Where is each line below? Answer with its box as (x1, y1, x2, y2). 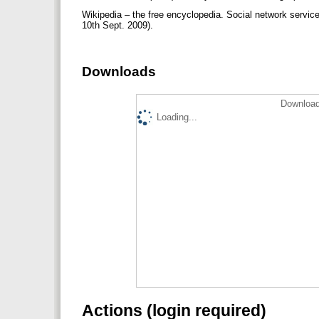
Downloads (82, 64, 156, 80)
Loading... (157, 111, 197, 122)
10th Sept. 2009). (82, 20, 156, 31)
